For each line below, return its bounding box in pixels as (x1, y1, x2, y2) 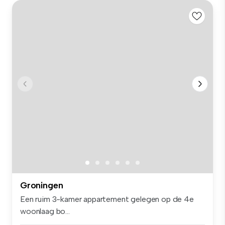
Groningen (20, 180, 63, 191)
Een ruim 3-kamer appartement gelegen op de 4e (20, 194, 194, 204)
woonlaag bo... (20, 206, 70, 216)
